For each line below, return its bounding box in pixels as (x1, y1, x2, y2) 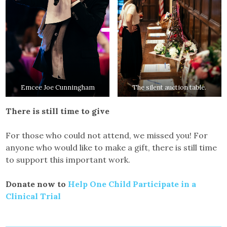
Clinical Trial (6, 191, 61, 202)
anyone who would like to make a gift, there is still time (6, 142, 217, 153)
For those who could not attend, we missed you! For (6, 130, 208, 141)
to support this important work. (6, 155, 131, 165)
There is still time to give (6, 106, 110, 117)
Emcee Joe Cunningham (20, 83, 95, 92)
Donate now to (6, 179, 68, 190)
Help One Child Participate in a (68, 179, 197, 190)
